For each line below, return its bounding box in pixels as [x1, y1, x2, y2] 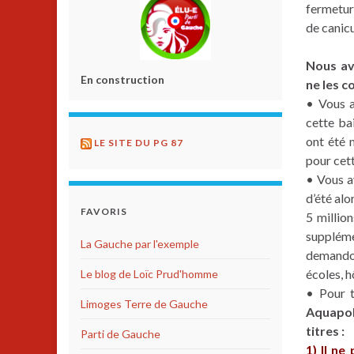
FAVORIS [81, 205, 127, 217]
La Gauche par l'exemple [81, 236, 199, 250]
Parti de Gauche [81, 326, 160, 341]
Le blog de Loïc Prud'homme [81, 266, 218, 281]
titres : [306, 323, 345, 338]
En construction [81, 73, 164, 86]
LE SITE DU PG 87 [94, 137, 183, 149]
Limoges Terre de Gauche [81, 296, 208, 311]
